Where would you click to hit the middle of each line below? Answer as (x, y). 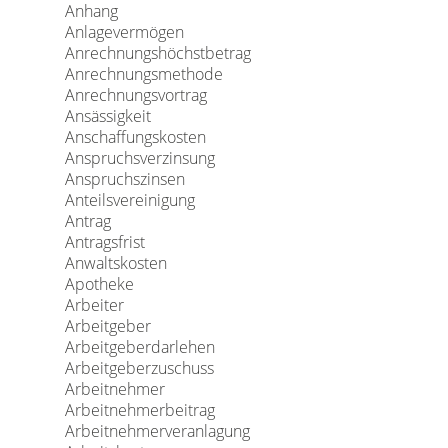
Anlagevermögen (124, 32)
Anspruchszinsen (124, 179)
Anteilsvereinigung (129, 200)
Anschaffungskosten (135, 137)
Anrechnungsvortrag (135, 95)
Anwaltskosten (115, 263)
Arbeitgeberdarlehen (139, 347)
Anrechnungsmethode (143, 74)
